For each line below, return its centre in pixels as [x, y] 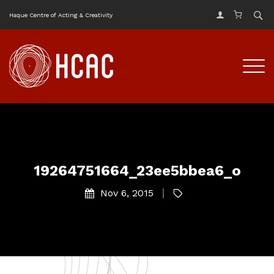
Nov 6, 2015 [127, 193]
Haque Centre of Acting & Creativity [61, 15]
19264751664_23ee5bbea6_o [137, 170]
